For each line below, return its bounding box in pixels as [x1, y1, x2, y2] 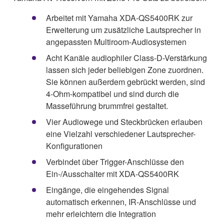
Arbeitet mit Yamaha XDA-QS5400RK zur [46, 11, 192, 23]
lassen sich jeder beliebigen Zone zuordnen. [46, 63, 203, 75]
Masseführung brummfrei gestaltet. [46, 99, 168, 111]
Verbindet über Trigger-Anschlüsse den [46, 155, 184, 167]
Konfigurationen [46, 139, 102, 151]
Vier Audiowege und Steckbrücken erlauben [46, 115, 202, 127]
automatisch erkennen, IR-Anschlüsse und [46, 195, 196, 207]
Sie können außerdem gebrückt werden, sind [46, 75, 205, 87]
